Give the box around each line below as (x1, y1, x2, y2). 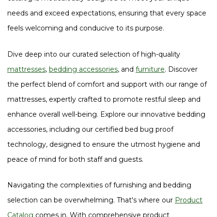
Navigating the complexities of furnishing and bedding (7, 181, 191, 189)
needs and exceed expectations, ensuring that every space (7, 9, 206, 17)
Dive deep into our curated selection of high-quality (7, 49, 180, 59)
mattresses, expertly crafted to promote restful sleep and (7, 94, 201, 104)
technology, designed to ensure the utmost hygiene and (7, 139, 200, 149)
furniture (136, 64, 165, 74)
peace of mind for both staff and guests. (7, 155, 143, 164)
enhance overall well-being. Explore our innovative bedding (7, 109, 205, 119)
